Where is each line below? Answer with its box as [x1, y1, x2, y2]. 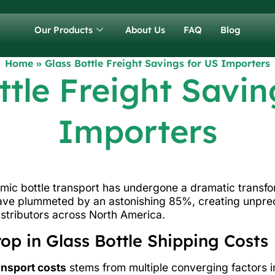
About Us [125, 23, 165, 36]
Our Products [34, 23, 93, 36]
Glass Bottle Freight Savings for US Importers [45, 57, 270, 70]
